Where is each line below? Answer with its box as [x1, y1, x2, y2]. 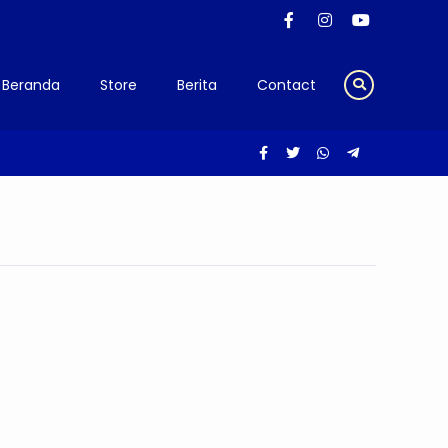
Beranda [2, 75, 60, 95]
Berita [177, 75, 217, 95]
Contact [257, 75, 316, 95]
